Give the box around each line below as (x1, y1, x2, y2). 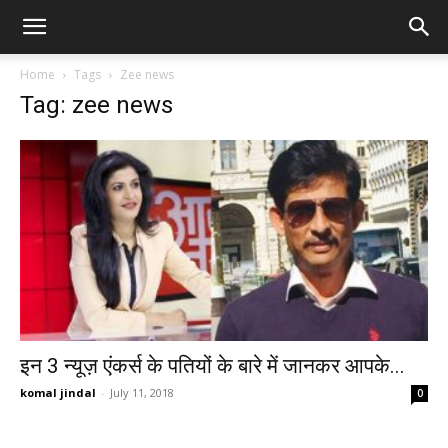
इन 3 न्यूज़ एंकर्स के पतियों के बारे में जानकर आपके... (20, 354, 405, 379)
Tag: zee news (20, 91, 173, 119)
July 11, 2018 (110, 385, 174, 401)
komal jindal (20, 385, 96, 401)
